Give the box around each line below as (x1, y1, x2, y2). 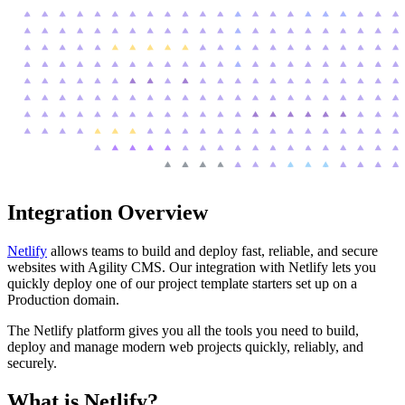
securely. (7, 354, 57, 371)
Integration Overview (7, 200, 208, 224)
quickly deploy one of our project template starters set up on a (7, 275, 357, 291)
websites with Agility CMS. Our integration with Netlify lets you (7, 259, 376, 275)
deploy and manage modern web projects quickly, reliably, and (7, 338, 363, 354)
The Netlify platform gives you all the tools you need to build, (7, 322, 359, 338)
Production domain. (7, 291, 119, 307)
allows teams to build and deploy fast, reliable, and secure (47, 242, 378, 259)
